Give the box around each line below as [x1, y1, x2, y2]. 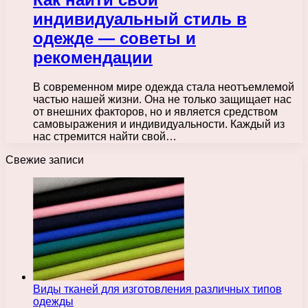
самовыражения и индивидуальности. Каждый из [33, 118, 285, 130]
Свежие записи [5, 153, 84, 166]
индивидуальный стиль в [33, 9, 247, 28]
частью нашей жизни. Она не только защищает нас [33, 93, 291, 105]
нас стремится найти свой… [33, 130, 177, 142]
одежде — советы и [33, 28, 196, 47]
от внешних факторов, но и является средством [33, 105, 278, 118]
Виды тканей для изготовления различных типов [33, 283, 282, 295]
